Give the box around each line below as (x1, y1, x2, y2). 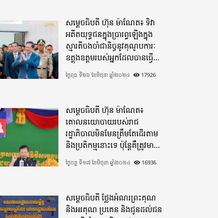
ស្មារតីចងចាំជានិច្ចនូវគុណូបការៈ (66, 40, 156, 51)
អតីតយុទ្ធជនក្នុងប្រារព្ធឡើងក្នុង (66, 28, 153, 39)
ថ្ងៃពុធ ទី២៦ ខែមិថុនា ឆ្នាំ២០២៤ (66, 71, 130, 78)
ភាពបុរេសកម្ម (66, 151, 105, 162)
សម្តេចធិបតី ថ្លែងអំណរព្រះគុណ (66, 192, 157, 203)
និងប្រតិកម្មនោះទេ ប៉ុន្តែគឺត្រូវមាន (66, 139, 159, 150)
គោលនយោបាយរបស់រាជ (66, 116, 139, 127)
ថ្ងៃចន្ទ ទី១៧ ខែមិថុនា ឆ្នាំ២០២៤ (66, 158, 131, 166)
